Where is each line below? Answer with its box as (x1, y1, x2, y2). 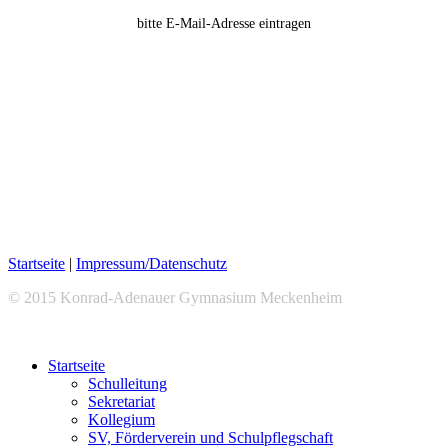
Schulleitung (88, 374, 167, 392)
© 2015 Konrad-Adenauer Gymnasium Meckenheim (8, 288, 342, 306)
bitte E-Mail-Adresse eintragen (137, 16, 311, 31)
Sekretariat (88, 392, 155, 410)
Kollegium (88, 410, 155, 428)
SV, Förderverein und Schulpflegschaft (88, 428, 333, 446)
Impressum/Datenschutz (76, 254, 227, 272)
